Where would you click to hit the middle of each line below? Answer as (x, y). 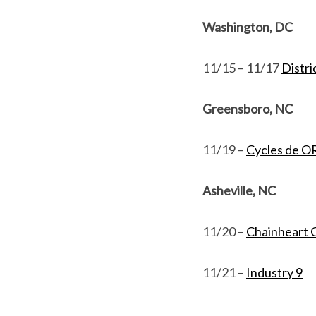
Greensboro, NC (248, 108)
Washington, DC (248, 26)
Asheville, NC (239, 190)
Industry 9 (274, 272)
